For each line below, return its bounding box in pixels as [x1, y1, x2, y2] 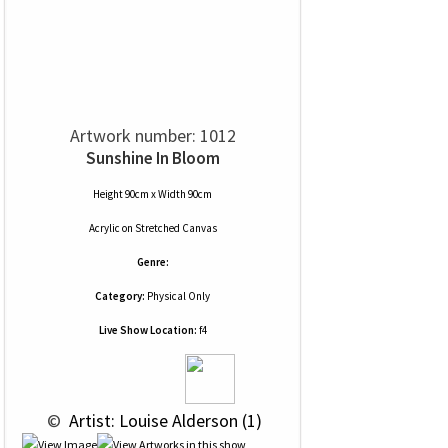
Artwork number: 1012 [69, 124, 236, 147]
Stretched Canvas [134, 221, 217, 235]
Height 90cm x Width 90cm [93, 187, 212, 201]
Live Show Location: [98, 323, 197, 337]
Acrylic [88, 221, 120, 235]
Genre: [136, 255, 169, 269]
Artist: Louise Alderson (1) [65, 409, 262, 432]
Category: [95, 289, 145, 303]
